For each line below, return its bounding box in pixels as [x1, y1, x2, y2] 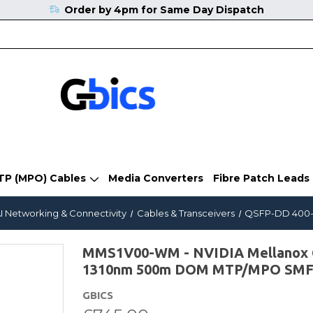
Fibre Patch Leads [212, 171, 310, 184]
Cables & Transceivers [136, 207, 235, 219]
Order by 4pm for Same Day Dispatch [64, 3, 264, 16]
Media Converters [108, 171, 203, 184]
